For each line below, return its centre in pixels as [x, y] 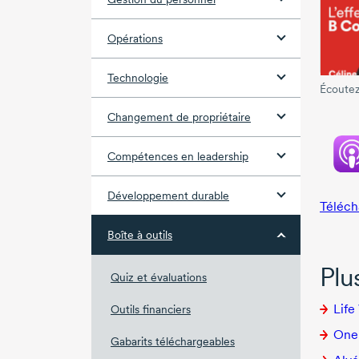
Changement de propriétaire [179, 117]
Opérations [135, 39]
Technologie [138, 78]
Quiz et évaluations [159, 278]
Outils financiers [151, 310]
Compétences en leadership [178, 157]
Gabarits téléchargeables [173, 342]
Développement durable [168, 196]
